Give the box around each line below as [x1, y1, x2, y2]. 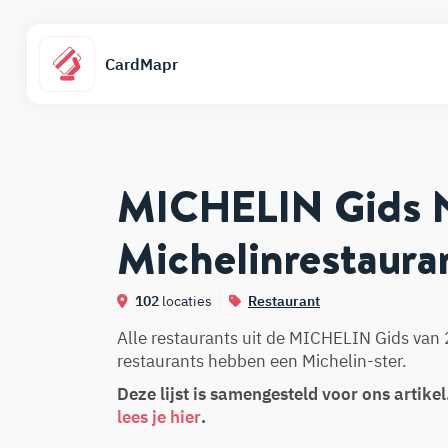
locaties [159, 292, 212, 310]
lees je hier [117, 406, 201, 428]
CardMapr [105, 54, 178, 74]
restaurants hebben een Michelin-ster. [117, 350, 407, 372]
